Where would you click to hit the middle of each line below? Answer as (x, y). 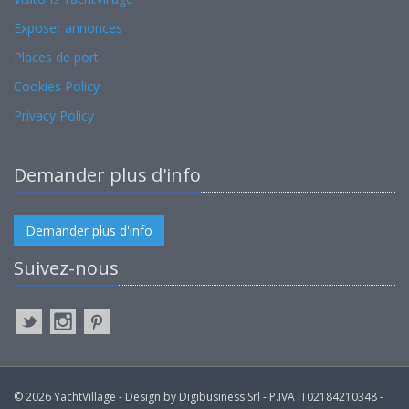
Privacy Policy (54, 115)
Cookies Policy (57, 86)
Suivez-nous (66, 267)
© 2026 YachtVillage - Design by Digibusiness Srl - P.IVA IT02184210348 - (199, 396)
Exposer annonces (68, 27)
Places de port (56, 57)
